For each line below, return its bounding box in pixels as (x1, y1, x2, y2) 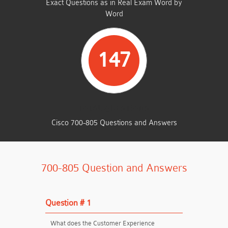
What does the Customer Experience (50, 219, 155, 227)
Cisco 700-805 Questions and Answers (51, 119, 177, 127)
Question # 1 (45, 198, 91, 208)
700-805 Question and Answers (41, 162, 187, 174)
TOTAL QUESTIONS (78, 104, 150, 113)
